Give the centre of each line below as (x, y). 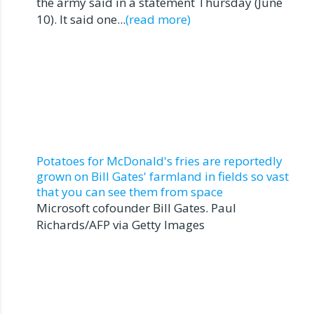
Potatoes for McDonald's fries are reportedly (159, 161)
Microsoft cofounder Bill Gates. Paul (136, 207)
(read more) (158, 19)
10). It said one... (81, 19)
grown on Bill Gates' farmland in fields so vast (163, 176)
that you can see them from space (130, 191)
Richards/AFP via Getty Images (121, 224)
